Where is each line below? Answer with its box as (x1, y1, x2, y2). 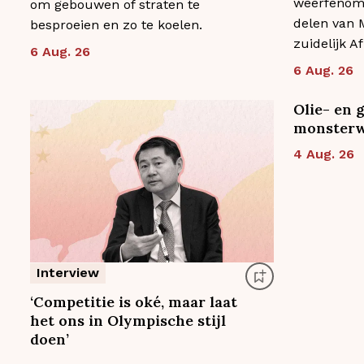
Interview (37, 265, 99, 281)
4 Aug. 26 (292, 146, 354, 162)
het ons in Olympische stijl (30, 311, 226, 331)
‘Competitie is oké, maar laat (30, 292, 237, 312)
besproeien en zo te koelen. (30, 17, 202, 33)
